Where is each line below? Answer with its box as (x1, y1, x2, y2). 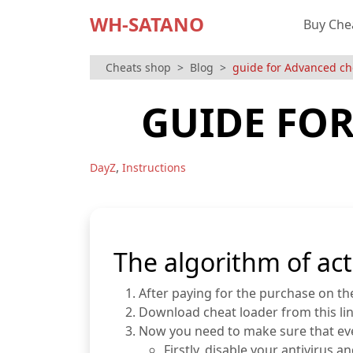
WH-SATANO (90, 11, 204, 37)
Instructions (122, 160, 186, 175)
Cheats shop (106, 60, 171, 75)
